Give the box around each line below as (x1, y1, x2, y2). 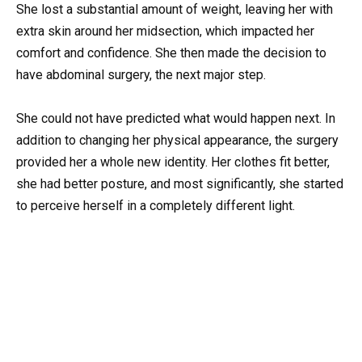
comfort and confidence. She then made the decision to (16, 44, 326, 61)
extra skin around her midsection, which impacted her (16, 23, 314, 39)
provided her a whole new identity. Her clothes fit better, (16, 154, 330, 170)
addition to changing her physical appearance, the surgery (16, 133, 339, 149)
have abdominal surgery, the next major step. (16, 66, 266, 82)
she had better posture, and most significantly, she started (16, 176, 343, 192)
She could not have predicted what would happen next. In (16, 111, 335, 127)
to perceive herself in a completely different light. (16, 198, 295, 214)
